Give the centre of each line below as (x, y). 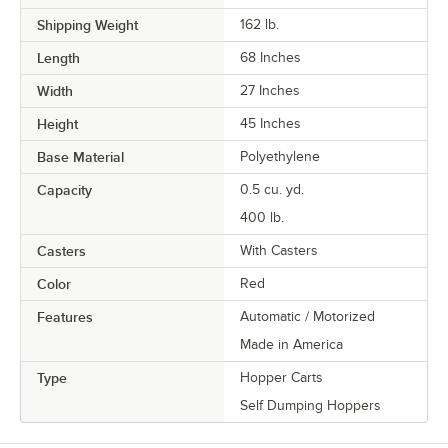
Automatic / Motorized (307, 316)
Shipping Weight (87, 24)
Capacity (64, 189)
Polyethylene (280, 156)
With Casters (279, 250)
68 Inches (270, 57)
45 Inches (270, 123)
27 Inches (270, 90)
